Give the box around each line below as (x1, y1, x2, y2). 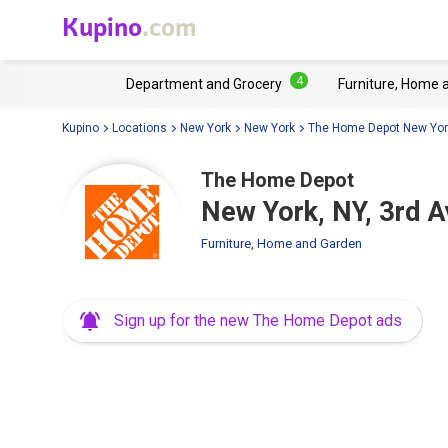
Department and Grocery (126, 76, 282, 92)
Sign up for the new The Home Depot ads (114, 311, 402, 330)
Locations (112, 120, 167, 135)
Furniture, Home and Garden (201, 236, 362, 251)
